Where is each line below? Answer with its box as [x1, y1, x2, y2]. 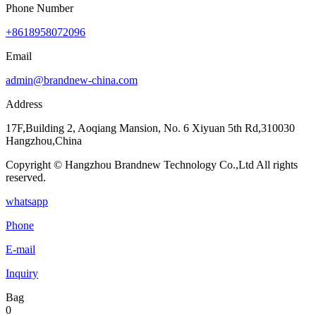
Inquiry [6, 267, 38, 279]
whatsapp [6, 195, 48, 207]
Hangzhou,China [6, 134, 82, 147]
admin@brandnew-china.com [6, 73, 138, 86]
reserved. [6, 171, 46, 183]
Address [6, 97, 42, 110]
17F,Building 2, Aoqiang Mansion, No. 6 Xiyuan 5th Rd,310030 [6, 121, 295, 134]
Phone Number [6, 1, 73, 14]
